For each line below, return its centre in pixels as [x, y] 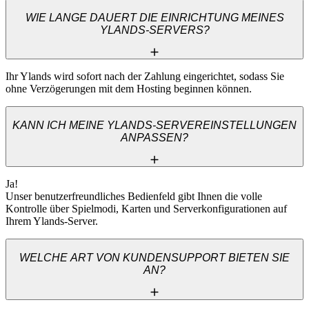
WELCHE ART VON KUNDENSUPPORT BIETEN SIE [154, 258]
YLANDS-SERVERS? [154, 30]
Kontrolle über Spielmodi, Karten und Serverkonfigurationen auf [146, 209]
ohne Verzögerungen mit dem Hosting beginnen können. [129, 89]
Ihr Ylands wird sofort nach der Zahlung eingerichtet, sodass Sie [145, 77]
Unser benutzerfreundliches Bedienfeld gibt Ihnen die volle [134, 197]
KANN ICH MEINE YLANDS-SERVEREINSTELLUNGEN [154, 125]
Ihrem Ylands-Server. [52, 221]
